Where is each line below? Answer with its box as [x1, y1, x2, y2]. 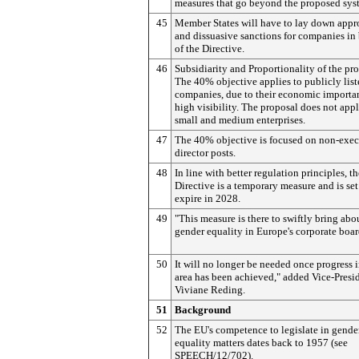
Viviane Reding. [175, 284, 245, 296]
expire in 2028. [175, 192, 240, 204]
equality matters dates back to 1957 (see [175, 337, 348, 349]
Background [175, 304, 231, 316]
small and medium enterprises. [175, 114, 305, 126]
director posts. [175, 147, 236, 159]
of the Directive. [175, 42, 244, 54]
